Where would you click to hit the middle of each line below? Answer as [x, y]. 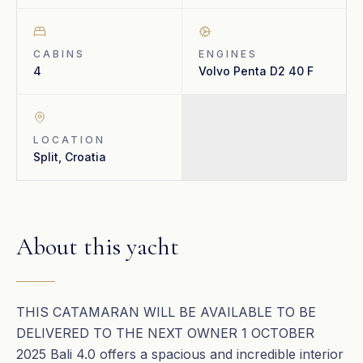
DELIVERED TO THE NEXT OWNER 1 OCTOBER [165, 333]
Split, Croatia [70, 157]
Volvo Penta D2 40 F [256, 71]
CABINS [59, 54]
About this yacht [98, 247]
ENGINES [228, 54]
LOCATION [69, 140]
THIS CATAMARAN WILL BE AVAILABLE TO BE [166, 312]
